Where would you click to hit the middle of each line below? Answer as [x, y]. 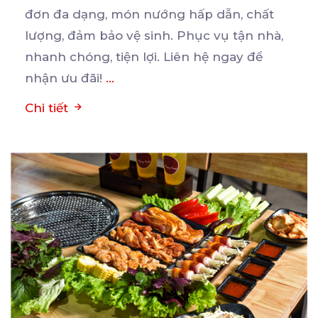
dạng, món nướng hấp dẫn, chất [173, 14]
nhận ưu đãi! [65, 78]
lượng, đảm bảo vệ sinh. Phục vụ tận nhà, [154, 35]
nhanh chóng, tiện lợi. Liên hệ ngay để [144, 56]
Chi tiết [48, 108]
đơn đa [49, 14]
